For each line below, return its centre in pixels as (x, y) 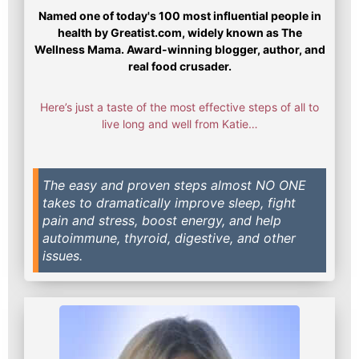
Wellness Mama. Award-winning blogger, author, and (179, 49)
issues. (63, 255)
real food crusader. (179, 66)
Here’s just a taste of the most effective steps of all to (179, 107)
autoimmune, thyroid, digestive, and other (169, 238)
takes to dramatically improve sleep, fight (169, 202)
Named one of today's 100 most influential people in (179, 15)
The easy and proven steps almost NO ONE (174, 185)
